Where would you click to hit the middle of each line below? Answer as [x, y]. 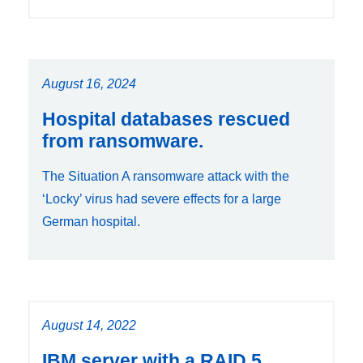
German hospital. [91, 221]
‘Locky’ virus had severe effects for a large [162, 199]
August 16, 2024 [89, 83]
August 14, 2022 [89, 325]
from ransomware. [123, 141]
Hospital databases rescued [166, 119]
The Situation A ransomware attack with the [166, 176]
